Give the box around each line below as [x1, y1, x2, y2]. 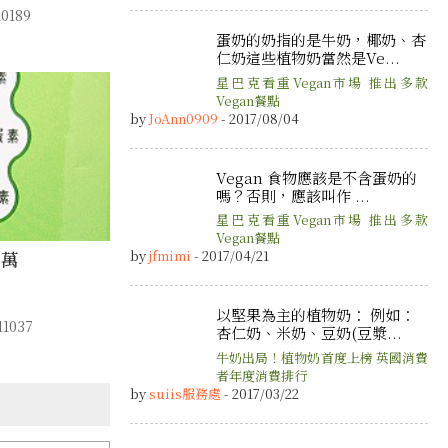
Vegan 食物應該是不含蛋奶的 [216, 166, 417, 188]
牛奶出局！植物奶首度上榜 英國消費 [216, 347, 428, 367]
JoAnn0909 [149, 108, 218, 128]
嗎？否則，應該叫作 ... [216, 184, 370, 206]
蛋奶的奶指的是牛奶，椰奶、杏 [216, 29, 426, 51]
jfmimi [149, 246, 191, 266]
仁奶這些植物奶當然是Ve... [216, 47, 400, 69]
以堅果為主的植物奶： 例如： [216, 304, 415, 326]
